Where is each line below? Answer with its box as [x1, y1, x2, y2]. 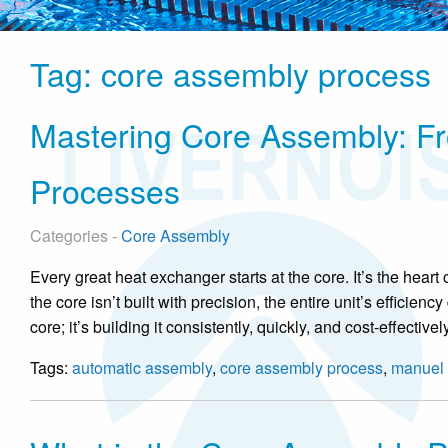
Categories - [30, 224, 121, 247]
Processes [30, 167, 180, 213]
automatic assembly [72, 356, 212, 379]
